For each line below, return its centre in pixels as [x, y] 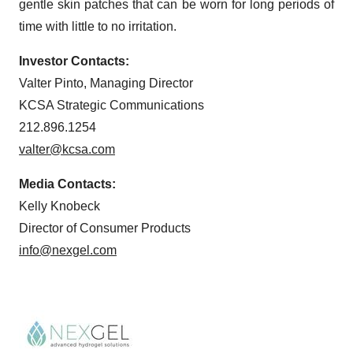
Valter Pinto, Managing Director [106, 83]
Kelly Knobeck [59, 206]
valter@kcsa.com [67, 149]
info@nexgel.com [68, 250]
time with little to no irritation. [98, 26]
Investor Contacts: [74, 61]
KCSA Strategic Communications [111, 105]
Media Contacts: [67, 184]
